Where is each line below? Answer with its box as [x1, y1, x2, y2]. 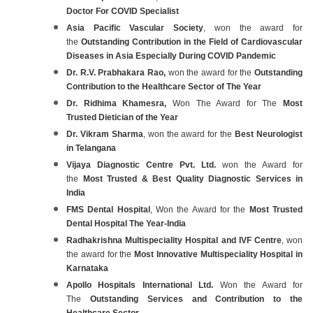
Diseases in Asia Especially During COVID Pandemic [66, 50, 276, 61]
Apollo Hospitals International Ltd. [66, 279, 214, 290]
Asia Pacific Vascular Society [66, 22, 204, 33]
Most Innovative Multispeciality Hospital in [134, 249, 303, 259]
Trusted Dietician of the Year [66, 112, 178, 122]
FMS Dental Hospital [66, 204, 150, 214]
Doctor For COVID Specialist [66, 6, 179, 16]
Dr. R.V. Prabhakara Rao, [66, 67, 168, 78]
